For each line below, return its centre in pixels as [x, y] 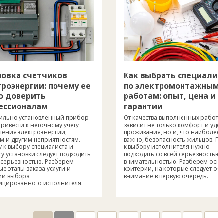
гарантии [143, 106]
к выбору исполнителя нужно [167, 146]
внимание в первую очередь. [166, 176]
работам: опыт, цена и [170, 96]
